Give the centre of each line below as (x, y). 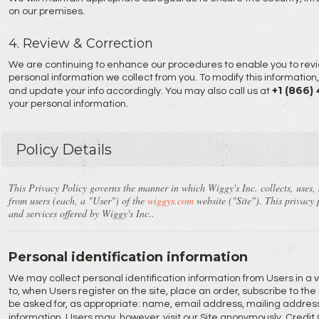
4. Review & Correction (80, 43)
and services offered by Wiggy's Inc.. (81, 213)
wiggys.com (170, 200)
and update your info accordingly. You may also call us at (140, 91)
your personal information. (68, 104)
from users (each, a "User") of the (78, 200)
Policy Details (63, 150)
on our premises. (46, 11)
